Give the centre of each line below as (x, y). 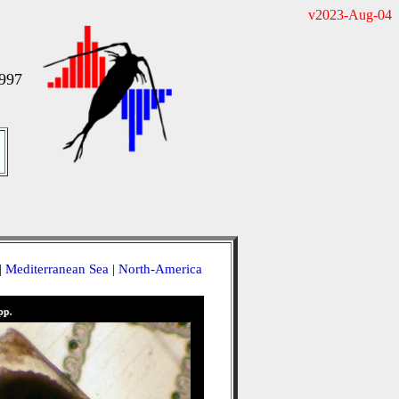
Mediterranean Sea (57, 269)
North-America (160, 269)
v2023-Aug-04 (350, 15)
